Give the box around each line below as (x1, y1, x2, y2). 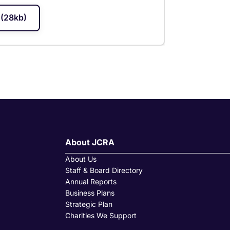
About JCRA (65, 137, 114, 147)
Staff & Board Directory (65, 166, 143, 175)
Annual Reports (65, 177, 117, 186)
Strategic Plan (65, 200, 112, 208)
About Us (65, 155, 97, 163)
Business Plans (65, 188, 114, 197)
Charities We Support (65, 211, 137, 220)
